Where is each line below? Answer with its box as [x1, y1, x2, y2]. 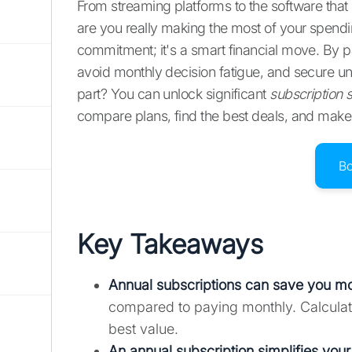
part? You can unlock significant [77, 86, 270, 103]
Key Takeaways [77, 228, 263, 261]
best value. [108, 321, 178, 338]
